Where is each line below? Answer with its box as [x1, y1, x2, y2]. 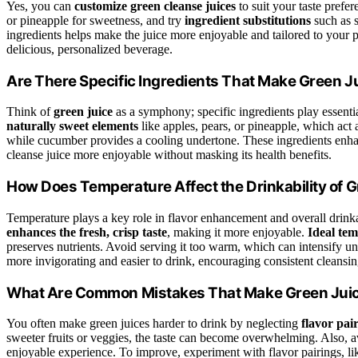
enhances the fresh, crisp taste [6, 225, 167, 239]
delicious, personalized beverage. [6, 42, 173, 57]
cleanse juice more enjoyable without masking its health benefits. [6, 148, 332, 162]
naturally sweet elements [6, 119, 138, 133]
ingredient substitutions [185, 14, 311, 28]
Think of [6, 105, 54, 119]
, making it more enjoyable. [167, 225, 308, 239]
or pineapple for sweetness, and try [6, 14, 185, 28]
